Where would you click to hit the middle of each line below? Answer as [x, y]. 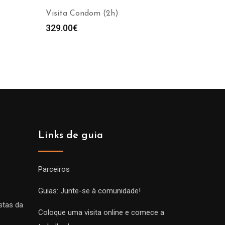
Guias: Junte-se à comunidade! [89, 191]
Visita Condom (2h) [82, 14]
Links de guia [71, 136]
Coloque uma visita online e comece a [101, 212]
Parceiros [54, 169]
